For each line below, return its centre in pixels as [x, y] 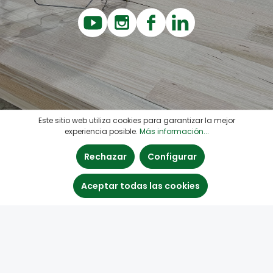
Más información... [174, 131]
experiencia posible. [102, 131]
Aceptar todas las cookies [140, 186]
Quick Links [46, 249]
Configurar [172, 157]
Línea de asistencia [71, 215]
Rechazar [105, 157]
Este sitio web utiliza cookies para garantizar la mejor [136, 120]
